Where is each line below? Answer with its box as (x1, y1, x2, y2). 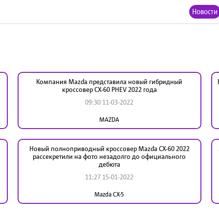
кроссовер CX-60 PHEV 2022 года (62, 85, 157, 93)
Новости (192, 7, 218, 16)
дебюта (98, 160, 120, 168)
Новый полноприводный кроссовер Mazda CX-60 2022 (29, 144, 190, 153)
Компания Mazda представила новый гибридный (36, 77, 183, 86)
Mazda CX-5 (94, 190, 125, 198)
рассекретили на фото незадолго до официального (33, 152, 186, 160)
